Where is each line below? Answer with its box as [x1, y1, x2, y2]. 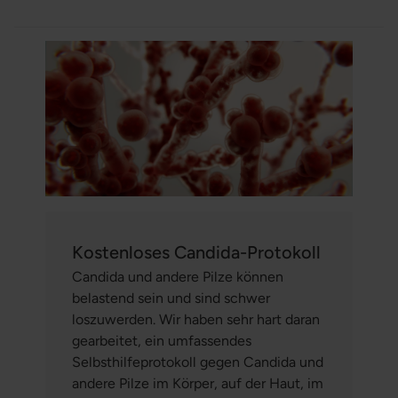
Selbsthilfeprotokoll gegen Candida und [71, 354, 323, 371]
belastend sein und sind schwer [71, 290, 270, 307]
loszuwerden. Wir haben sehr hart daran [71, 311, 320, 329]
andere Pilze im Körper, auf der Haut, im [71, 375, 323, 393]
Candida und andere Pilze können [71, 268, 283, 286]
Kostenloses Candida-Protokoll [71, 242, 321, 264]
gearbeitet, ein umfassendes [71, 332, 251, 350]
